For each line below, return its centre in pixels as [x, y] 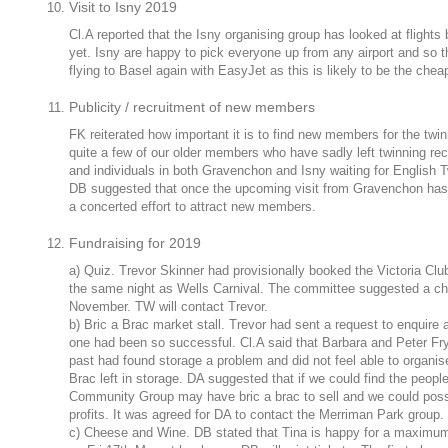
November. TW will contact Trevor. [168, 306]
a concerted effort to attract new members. [192, 206]
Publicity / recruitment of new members [192, 107]
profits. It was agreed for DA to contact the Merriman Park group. [256, 414]
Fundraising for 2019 [135, 243]
